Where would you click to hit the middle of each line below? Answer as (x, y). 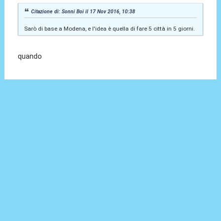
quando (30, 56)
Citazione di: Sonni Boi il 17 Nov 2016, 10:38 (83, 11)
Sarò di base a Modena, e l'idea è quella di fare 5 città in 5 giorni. (109, 28)
